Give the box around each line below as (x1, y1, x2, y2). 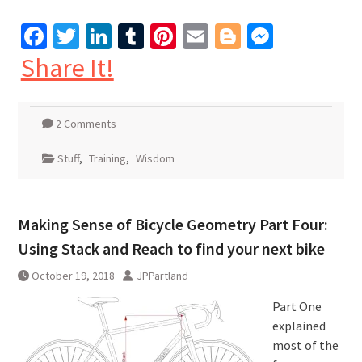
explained (271, 317, 326, 334)
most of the (271, 336, 339, 353)
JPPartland (136, 267, 188, 283)
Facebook (46, 19, 150, 53)
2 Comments (55, 116, 116, 131)
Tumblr (143, 19, 224, 53)
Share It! (20, 51, 114, 84)
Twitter (78, 19, 157, 53)
